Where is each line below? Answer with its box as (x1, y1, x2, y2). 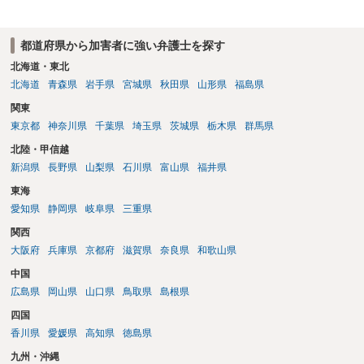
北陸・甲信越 (10, 144, 69, 156)
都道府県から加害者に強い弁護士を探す (19, 38, 225, 52)
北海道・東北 (10, 61, 69, 73)
